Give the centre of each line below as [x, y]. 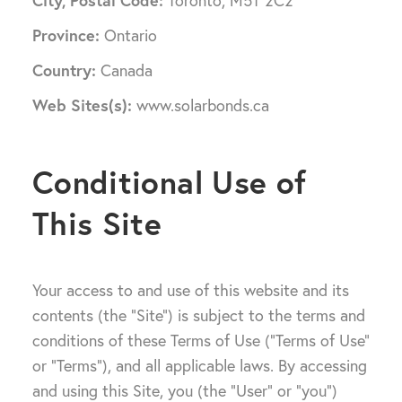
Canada [124, 70]
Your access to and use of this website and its [191, 290]
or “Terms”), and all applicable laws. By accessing [200, 366]
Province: [66, 35]
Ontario [128, 35]
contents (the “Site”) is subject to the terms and [199, 315]
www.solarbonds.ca [201, 105]
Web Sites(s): [82, 105]
